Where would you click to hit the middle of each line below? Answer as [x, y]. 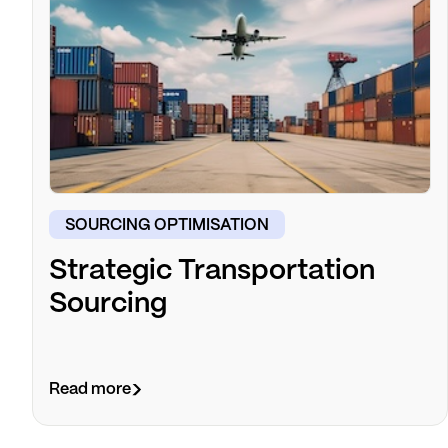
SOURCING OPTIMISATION [167, 226]
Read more [90, 390]
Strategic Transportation [212, 272]
